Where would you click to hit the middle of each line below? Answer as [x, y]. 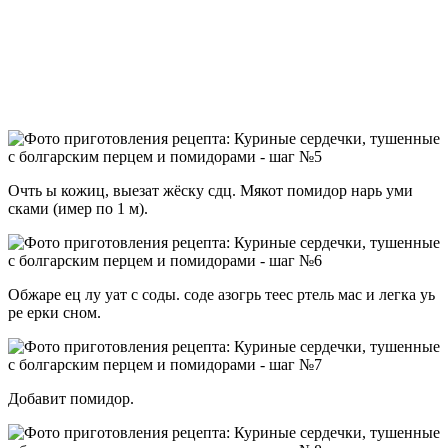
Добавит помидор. [71, 398]
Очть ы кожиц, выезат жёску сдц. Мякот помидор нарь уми [210, 190]
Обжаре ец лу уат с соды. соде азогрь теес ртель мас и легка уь [221, 294]
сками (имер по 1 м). [78, 208]
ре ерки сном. [54, 312]
